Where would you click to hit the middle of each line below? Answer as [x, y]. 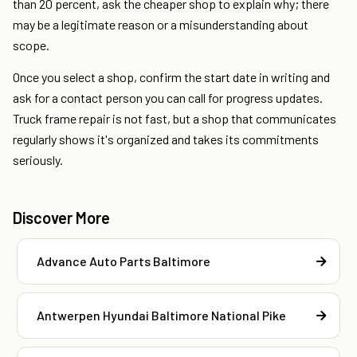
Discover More [61, 218]
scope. [31, 45]
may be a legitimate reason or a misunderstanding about [161, 25]
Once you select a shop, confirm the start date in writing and [171, 77]
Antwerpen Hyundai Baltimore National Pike [161, 316]
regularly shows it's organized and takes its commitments [166, 139]
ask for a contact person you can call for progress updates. [168, 98]
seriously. [38, 160]
